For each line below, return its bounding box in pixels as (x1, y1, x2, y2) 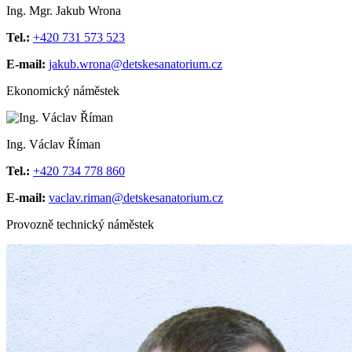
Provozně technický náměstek (6, 218, 154, 232)
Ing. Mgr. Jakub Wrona (6, 4, 121, 18)
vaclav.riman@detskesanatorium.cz (49, 191, 223, 205)
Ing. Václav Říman (6, 137, 101, 152)
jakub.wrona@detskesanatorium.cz (49, 57, 222, 71)
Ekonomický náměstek (6, 84, 119, 98)
